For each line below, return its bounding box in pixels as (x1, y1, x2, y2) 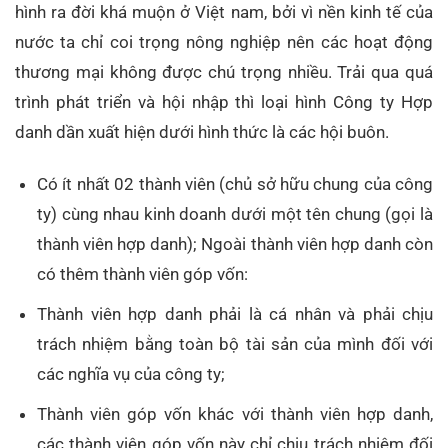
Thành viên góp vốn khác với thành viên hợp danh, (37, 404, 433, 425)
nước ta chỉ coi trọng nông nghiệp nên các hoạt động (15, 31, 433, 52)
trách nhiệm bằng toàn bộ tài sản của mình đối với (37, 333, 433, 354)
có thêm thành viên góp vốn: (37, 263, 249, 284)
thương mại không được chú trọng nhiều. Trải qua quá (15, 61, 433, 82)
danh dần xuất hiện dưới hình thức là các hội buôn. (15, 121, 389, 142)
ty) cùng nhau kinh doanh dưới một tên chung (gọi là (37, 203, 433, 224)
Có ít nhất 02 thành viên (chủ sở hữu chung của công (37, 173, 433, 194)
